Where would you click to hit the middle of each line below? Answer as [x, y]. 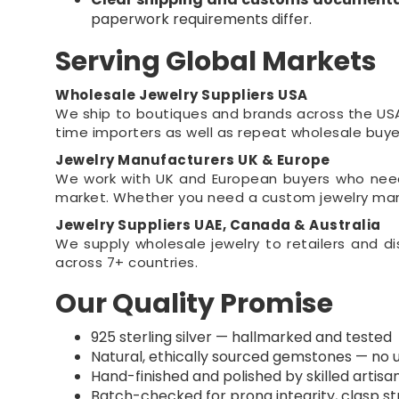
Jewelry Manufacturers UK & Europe [193, 160]
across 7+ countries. [127, 262]
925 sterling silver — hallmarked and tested [242, 337]
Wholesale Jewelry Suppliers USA [182, 95]
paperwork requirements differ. [202, 19]
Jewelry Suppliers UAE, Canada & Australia [218, 225]
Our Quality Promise [195, 304]
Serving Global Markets [216, 61]
